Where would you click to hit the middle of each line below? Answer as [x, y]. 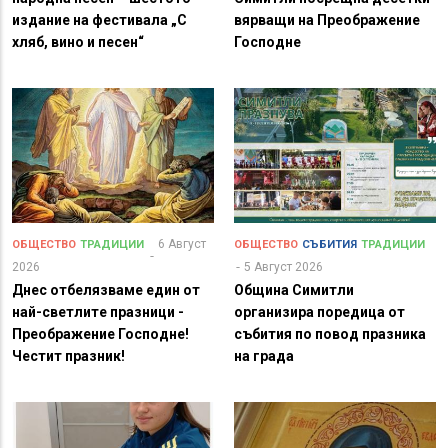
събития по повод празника [330, 334]
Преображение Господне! [100, 334]
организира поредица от [319, 312]
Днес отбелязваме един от [106, 290]
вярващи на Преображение [327, 19]
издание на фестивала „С [99, 19]
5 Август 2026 [283, 267]
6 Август [182, 244]
